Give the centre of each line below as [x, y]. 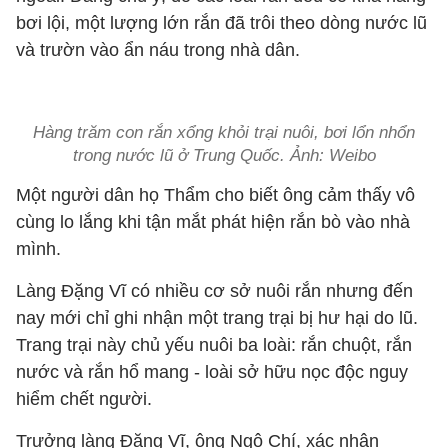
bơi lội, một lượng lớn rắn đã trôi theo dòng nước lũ [221, 23]
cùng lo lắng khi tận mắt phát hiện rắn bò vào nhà [213, 222]
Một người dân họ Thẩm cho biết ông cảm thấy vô [215, 195]
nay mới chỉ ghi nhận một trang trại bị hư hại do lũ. [217, 318]
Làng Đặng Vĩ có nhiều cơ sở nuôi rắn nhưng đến [214, 291]
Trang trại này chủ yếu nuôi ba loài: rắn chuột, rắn [214, 345]
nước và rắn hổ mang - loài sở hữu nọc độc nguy [212, 372]
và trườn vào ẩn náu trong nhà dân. [160, 50]
